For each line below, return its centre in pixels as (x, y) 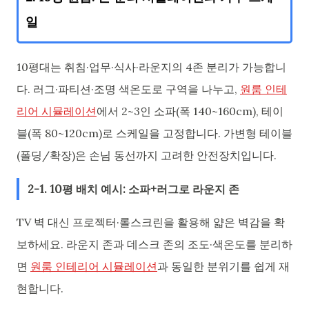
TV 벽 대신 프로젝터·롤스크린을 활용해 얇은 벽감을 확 (151, 222)
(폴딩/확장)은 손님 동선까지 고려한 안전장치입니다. (147, 156)
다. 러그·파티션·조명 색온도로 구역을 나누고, (128, 89)
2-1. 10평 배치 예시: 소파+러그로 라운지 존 (133, 189)
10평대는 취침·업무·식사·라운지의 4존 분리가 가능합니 (151, 67)
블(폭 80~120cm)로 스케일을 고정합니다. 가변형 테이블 (154, 133)
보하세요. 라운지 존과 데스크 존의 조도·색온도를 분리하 (154, 245)
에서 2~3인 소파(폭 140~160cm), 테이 (190, 111)
